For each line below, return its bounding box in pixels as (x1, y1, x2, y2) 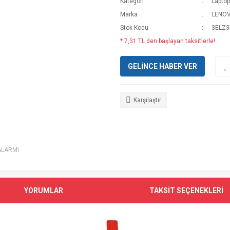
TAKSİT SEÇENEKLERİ (149, 186, 223, 195)
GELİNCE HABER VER (128, 62, 197, 70)
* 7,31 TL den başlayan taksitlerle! (120, 37, 215, 45)
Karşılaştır (133, 97, 161, 104)
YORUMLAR (24, 186, 64, 195)
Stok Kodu (120, 24, 148, 31)
